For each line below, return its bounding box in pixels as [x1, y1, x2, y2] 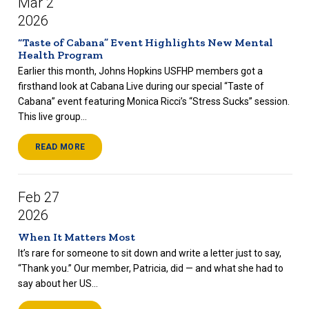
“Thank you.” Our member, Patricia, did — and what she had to [17, 263, 283, 275]
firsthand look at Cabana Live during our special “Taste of [17, 81, 264, 92]
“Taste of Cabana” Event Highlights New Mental [17, 36, 273, 49]
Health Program [17, 48, 103, 61]
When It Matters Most [17, 230, 135, 243]
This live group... [17, 111, 87, 123]
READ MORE [34, 142, 86, 152]
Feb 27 [17, 189, 59, 206]
